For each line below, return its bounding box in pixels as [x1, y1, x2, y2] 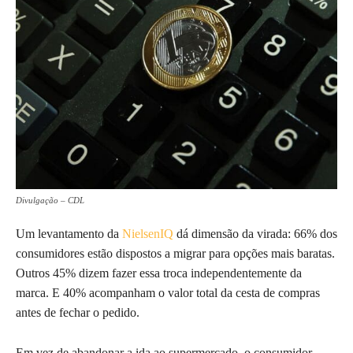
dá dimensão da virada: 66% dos [173, 226, 337, 240]
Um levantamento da [16, 226, 119, 240]
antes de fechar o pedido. [16, 305, 139, 319]
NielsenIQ [119, 226, 173, 240]
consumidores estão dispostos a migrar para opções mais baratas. [16, 246, 335, 260]
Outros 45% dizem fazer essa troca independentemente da [16, 266, 302, 280]
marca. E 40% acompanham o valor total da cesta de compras [16, 285, 320, 299]
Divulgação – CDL [16, 195, 84, 205]
